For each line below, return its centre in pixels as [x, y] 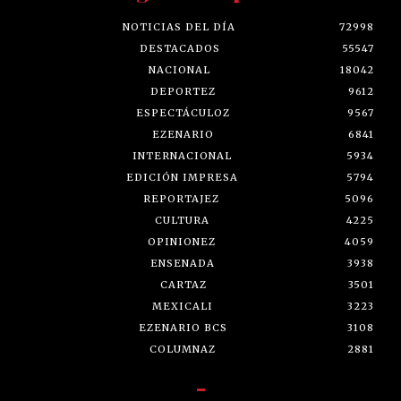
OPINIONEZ [181, 241]
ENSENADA [183, 263]
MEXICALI [183, 306]
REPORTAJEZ [181, 198]
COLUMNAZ [183, 349]
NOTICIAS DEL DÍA [179, 26]
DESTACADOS [180, 48]
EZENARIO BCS [183, 327]
